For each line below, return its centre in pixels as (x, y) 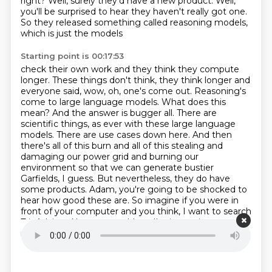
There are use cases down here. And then (144, 135)
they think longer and (204, 80)
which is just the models (71, 33)
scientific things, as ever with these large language (128, 124)
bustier (199, 168)
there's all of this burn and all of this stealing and (121, 146)
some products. (55, 189)
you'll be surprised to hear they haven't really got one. (134, 12)
